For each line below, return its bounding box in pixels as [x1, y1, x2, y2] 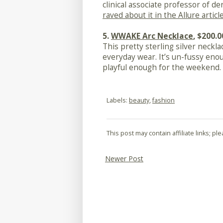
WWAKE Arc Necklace [111, 31, 193, 42]
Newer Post [105, 153, 143, 163]
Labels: [107, 96, 129, 105]
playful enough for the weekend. [103, 62, 221, 73]
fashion [152, 96, 175, 105]
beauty [129, 96, 149, 105]
